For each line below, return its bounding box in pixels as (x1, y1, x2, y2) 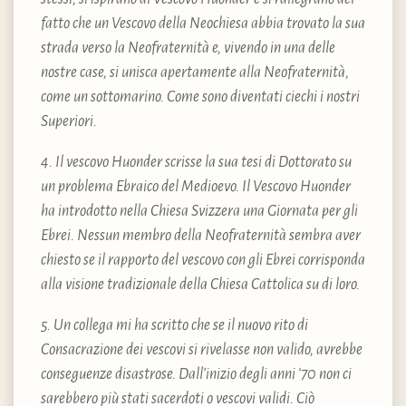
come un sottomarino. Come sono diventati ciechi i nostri (41, 88, 360, 105)
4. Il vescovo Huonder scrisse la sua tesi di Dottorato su (41, 153, 352, 170)
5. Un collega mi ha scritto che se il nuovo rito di (41, 316, 308, 333)
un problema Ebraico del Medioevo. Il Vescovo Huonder (41, 178, 351, 195)
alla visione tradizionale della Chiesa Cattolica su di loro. (41, 275, 362, 293)
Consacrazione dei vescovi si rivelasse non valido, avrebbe (41, 341, 362, 358)
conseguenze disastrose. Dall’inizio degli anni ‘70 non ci (41, 365, 352, 382)
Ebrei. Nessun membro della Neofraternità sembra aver (41, 227, 361, 244)
